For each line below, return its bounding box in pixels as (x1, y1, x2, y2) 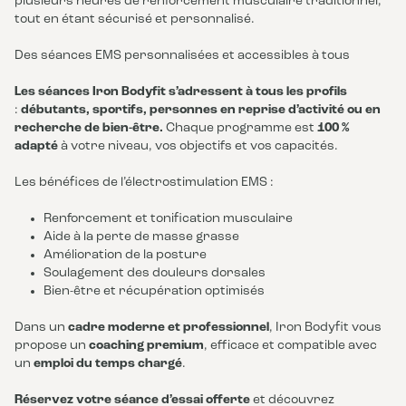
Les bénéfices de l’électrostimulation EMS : (14, 176, 274, 189)
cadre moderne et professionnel (68, 321, 269, 334)
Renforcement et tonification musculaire (43, 212, 293, 226)
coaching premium (89, 339, 204, 353)
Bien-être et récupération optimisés (43, 285, 265, 298)
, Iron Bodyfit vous (269, 321, 382, 334)
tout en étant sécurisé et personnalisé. (14, 13, 255, 26)
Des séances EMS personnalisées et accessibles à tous (14, 49, 350, 63)
